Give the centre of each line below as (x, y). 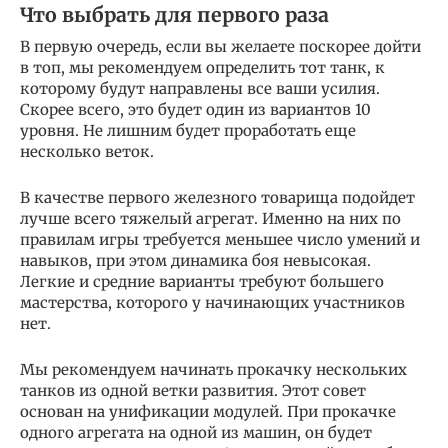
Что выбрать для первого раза (174, 14)
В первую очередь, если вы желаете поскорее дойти (220, 46)
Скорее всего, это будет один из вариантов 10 (195, 109)
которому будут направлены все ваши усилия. (200, 88)
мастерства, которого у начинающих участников (212, 302)
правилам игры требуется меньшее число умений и (220, 239)
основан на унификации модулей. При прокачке (208, 411)
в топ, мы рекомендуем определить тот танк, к (202, 67)
